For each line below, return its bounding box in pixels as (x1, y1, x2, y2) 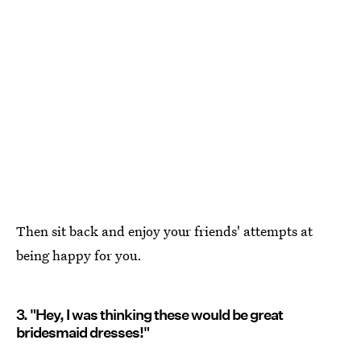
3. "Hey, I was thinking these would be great (16, 305, 283, 323)
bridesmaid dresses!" (16, 323, 149, 341)
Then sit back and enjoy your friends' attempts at (16, 221, 313, 240)
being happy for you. (16, 245, 142, 264)
